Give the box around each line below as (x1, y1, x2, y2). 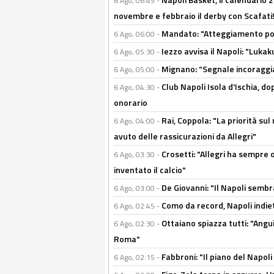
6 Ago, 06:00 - (114, 28, 161, 40)
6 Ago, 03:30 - (114, 149, 161, 160)
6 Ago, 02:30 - (114, 218, 161, 229)
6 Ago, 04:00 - (114, 115, 161, 127)
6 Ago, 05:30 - (114, 46, 161, 57)
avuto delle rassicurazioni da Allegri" (114, 130, 256, 143)
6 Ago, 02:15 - (114, 251, 161, 263)
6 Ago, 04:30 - (114, 81, 161, 93)
